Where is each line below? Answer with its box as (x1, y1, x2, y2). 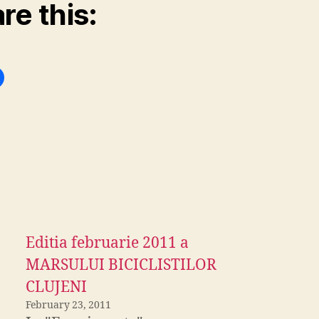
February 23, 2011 (26, 299, 111, 311)
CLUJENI (26, 278, 87, 297)
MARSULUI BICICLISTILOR (26, 256, 216, 275)
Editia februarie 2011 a (26, 234, 189, 253)
